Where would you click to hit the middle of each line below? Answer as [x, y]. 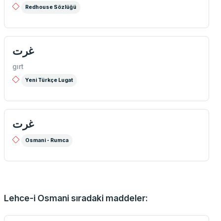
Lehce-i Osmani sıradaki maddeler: [76, 198]
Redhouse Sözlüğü [51, 7]
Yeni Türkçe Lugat [49, 80]
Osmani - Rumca [47, 141]
